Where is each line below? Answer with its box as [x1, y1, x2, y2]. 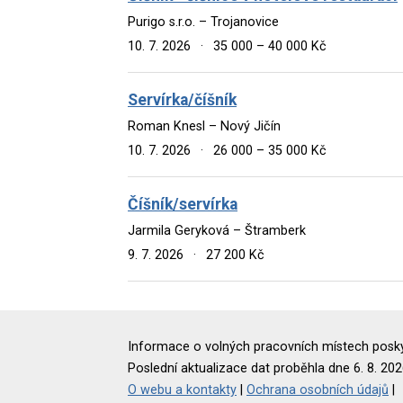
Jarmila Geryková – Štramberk [128, 222, 306, 238]
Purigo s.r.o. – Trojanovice [128, 13, 279, 30]
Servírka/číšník [128, 90, 237, 109]
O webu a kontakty [128, 381, 237, 398]
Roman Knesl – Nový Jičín [128, 118, 281, 134]
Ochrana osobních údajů [246, 381, 389, 398]
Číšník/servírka [128, 194, 237, 213]
